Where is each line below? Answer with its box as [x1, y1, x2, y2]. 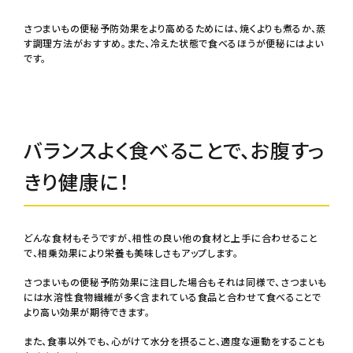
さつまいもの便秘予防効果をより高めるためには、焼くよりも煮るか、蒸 [24, 21, 327, 35]
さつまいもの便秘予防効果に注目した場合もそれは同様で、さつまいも [24, 275, 327, 289]
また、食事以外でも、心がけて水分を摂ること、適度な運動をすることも [24, 334, 326, 348]
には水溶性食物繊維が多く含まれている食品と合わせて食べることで [24, 290, 321, 304]
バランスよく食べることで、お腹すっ [24, 136, 325, 165]
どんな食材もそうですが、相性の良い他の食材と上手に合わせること [24, 231, 318, 245]
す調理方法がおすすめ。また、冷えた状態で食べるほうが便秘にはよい [24, 36, 324, 50]
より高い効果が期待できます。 [24, 305, 150, 319]
